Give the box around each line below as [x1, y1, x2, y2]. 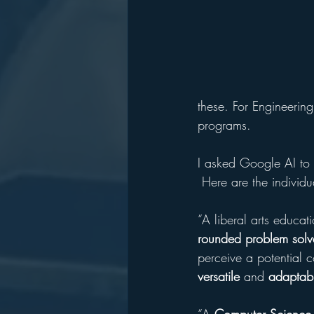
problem [245, 230, 288, 247]
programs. [198, 116, 251, 133]
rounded [198, 230, 241, 247]
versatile [198, 268, 240, 285]
